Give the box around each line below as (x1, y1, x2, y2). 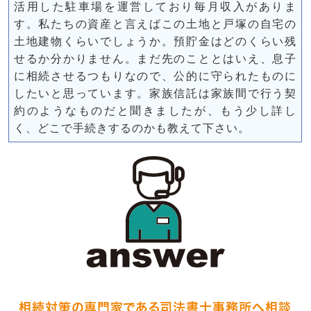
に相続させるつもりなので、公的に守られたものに (14, 70, 296, 82)
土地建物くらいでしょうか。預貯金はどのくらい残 (14, 35, 296, 47)
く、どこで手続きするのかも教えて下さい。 (14, 122, 250, 134)
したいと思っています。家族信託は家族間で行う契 (14, 87, 296, 99)
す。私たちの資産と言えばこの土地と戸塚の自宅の (14, 18, 296, 30)
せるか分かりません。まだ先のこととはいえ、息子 (14, 53, 296, 65)
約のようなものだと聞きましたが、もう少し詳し (14, 105, 296, 117)
